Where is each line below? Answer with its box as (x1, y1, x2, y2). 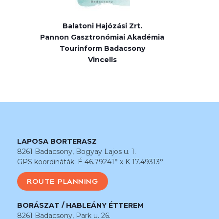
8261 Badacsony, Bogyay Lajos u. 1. (17, 147, 136, 156)
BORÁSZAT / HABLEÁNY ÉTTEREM (17, 200, 144, 210)
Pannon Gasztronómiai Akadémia (40, 33, 165, 42)
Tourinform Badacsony (59, 44, 145, 53)
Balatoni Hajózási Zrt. (62, 22, 142, 31)
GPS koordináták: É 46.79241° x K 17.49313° (17, 157, 163, 166)
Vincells (88, 55, 117, 65)
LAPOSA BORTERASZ (17, 136, 97, 146)
